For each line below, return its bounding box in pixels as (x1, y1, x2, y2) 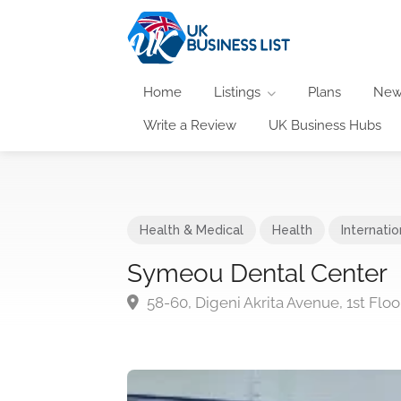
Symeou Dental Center (127, 258, 388, 288)
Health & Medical (140, 222, 243, 237)
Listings (214, 83, 260, 100)
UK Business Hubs (269, 116, 381, 133)
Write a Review (143, 116, 236, 133)
